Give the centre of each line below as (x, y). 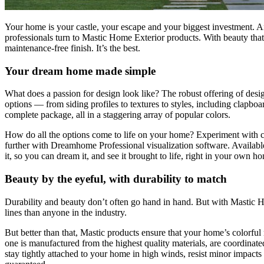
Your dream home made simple (80, 71)
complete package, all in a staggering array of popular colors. (118, 115)
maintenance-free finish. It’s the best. (72, 48)
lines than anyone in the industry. (66, 212)
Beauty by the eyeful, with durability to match (116, 179)
